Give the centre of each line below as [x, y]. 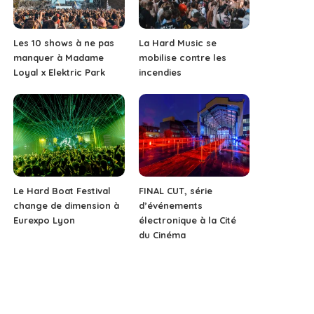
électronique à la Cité [187, 220]
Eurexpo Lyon [45, 220]
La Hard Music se [177, 42]
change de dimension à [67, 206]
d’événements [170, 206]
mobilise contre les [182, 57]
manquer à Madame [59, 57]
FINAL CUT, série [175, 191]
